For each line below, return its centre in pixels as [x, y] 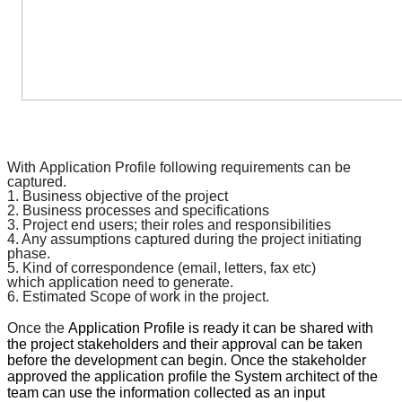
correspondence [122, 268]
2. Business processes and [93, 211]
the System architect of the [293, 377]
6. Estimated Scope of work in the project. [138, 297]
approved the [49, 377]
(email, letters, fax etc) [247, 268]
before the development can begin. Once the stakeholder [187, 361]
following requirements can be [255, 168]
